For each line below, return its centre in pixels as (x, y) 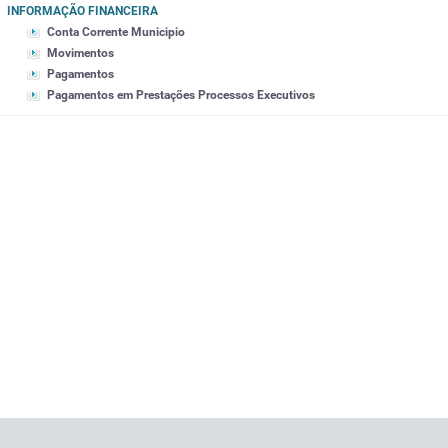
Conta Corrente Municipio (115, 32)
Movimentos (80, 53)
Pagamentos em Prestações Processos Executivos (180, 95)
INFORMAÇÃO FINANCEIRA (82, 11)
